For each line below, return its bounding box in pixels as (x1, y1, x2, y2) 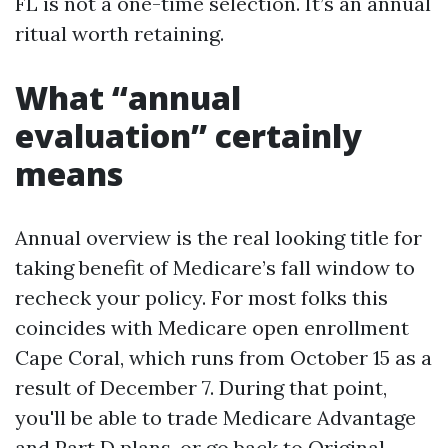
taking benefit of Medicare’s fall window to (15, 255, 415, 280)
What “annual (15, 76, 241, 119)
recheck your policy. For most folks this (15, 285, 388, 310)
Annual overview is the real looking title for (15, 225, 422, 250)
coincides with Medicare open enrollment (15, 315, 409, 340)
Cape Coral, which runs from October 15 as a (15, 345, 432, 370)
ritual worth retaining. (15, 21, 224, 46)
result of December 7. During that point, (15, 375, 387, 400)
